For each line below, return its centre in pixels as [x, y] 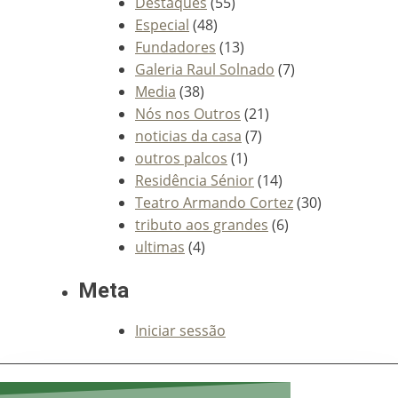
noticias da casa [188, 135]
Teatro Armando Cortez [214, 202]
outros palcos [181, 158]
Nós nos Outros [188, 113]
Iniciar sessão [180, 330]
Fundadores [175, 47]
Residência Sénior [195, 180]
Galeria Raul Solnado [205, 69]
